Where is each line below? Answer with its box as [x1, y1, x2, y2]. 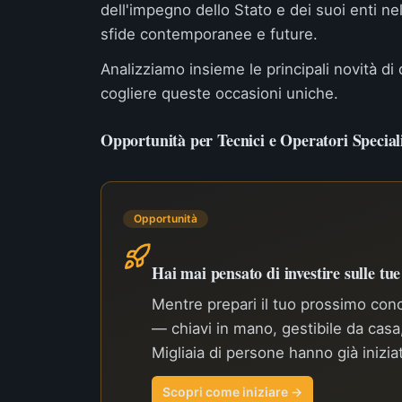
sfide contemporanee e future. [100, 25, 318, 43]
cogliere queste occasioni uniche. [100, 84, 338, 102]
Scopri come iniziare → [162, 384, 302, 399]
